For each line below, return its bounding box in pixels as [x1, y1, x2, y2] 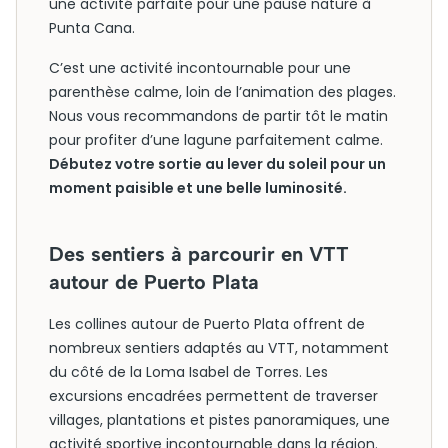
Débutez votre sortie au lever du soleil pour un [49, 154, 386, 174]
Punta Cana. [49, 18, 135, 38]
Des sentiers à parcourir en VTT [49, 242, 349, 266]
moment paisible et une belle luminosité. [49, 178, 347, 198]
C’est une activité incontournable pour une [49, 58, 351, 78]
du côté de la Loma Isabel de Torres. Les [49, 362, 328, 382]
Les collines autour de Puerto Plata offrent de [49, 314, 365, 334]
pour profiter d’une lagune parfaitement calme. [49, 130, 383, 150]
